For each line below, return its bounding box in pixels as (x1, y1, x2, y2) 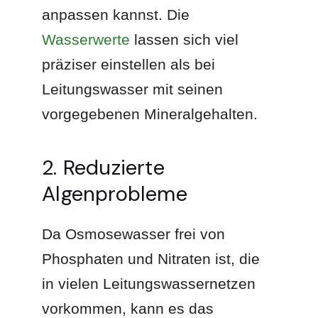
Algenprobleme (42, 180, 187, 207)
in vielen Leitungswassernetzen (42, 275, 256, 292)
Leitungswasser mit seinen (42, 80, 224, 97)
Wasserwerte (42, 31, 131, 48)
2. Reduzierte (42, 153, 165, 181)
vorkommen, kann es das (42, 300, 214, 317)
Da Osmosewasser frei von (42, 225, 226, 242)
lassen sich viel (130, 31, 239, 48)
